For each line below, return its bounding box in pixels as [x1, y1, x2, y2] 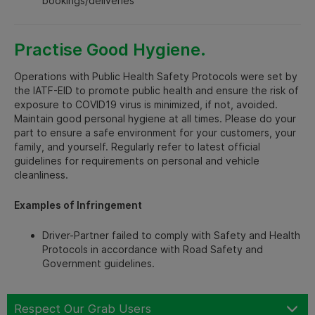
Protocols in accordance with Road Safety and [42, 243, 263, 255]
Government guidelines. [42, 257, 155, 269]
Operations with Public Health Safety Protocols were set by [14, 70, 297, 82]
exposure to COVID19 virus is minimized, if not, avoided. [14, 98, 278, 110]
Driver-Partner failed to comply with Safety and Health [42, 229, 300, 241]
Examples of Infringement [14, 198, 142, 211]
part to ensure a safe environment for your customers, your [14, 126, 296, 139]
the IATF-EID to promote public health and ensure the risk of [14, 84, 299, 96]
